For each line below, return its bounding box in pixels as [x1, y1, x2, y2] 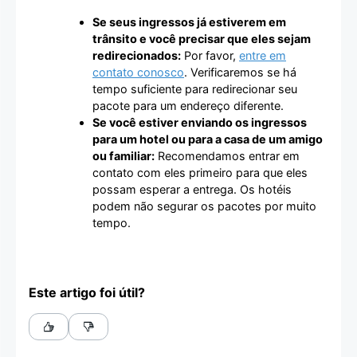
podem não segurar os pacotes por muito [92, 198, 316, 213]
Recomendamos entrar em [155, 148, 300, 163]
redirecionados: [92, 48, 181, 62]
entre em [239, 48, 286, 62]
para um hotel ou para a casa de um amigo [92, 131, 323, 146]
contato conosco [92, 65, 184, 79]
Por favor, [181, 48, 239, 62]
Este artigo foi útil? [29, 284, 145, 301]
